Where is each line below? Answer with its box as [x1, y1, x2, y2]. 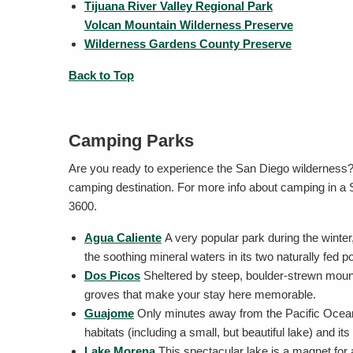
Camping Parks [69, 131, 194, 150]
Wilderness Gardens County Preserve [84, 37, 292, 50]
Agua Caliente [84, 231, 162, 244]
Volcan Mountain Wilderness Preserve [84, 18, 293, 32]
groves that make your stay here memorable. [84, 288, 316, 301]
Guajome [84, 307, 134, 320]
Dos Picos [84, 269, 140, 282]
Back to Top [69, 69, 134, 82]
